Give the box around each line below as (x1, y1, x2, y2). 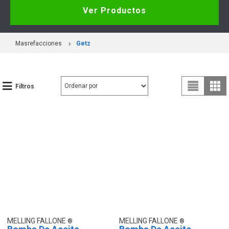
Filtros (15, 82, 34, 90)
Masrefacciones (15, 39, 62, 47)
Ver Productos (83, 5, 146, 15)
